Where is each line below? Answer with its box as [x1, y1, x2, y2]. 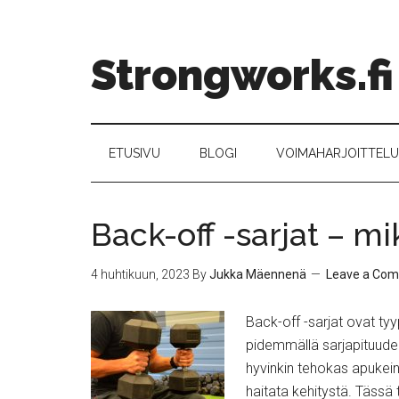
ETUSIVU [109, 146, 160, 160]
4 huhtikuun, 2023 [91, 267, 190, 281]
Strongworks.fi [91, 50, 394, 100]
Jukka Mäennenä [209, 267, 306, 281]
